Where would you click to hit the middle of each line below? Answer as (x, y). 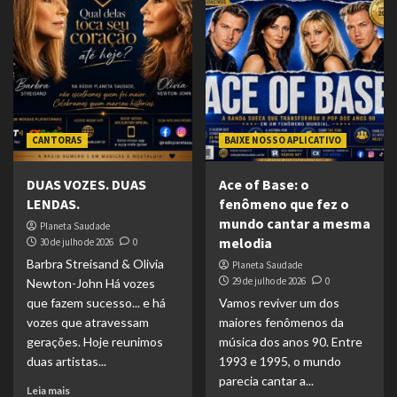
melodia (245, 242)
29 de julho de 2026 (269, 280)
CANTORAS (57, 140)
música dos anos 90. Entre (290, 341)
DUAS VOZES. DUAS (86, 184)
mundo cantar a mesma (294, 223)
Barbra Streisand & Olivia (95, 263)
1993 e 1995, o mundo (280, 361)
